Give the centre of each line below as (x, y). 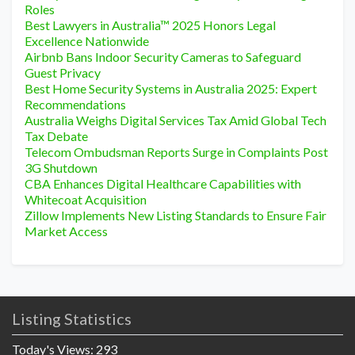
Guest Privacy (63, 73)
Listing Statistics (72, 319)
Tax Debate (56, 136)
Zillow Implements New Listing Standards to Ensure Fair (176, 216)
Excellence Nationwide (87, 41)
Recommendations (75, 105)
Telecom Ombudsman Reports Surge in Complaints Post (176, 152)
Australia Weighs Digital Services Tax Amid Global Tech (176, 120)
